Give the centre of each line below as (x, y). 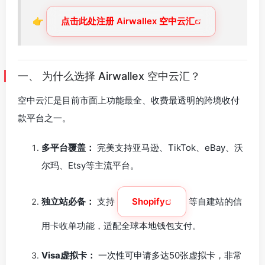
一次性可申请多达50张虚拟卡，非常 (169, 255)
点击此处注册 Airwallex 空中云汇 (128, 21)
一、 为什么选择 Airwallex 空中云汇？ (109, 76)
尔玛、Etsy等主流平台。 (90, 165)
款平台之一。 (44, 118)
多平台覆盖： (68, 148)
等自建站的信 (214, 201)
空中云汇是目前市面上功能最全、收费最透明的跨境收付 (129, 100)
